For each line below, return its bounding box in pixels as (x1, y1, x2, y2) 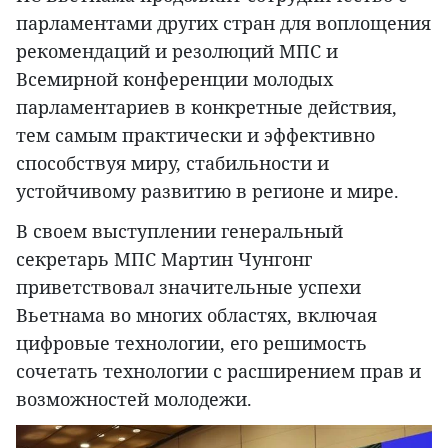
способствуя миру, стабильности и (16, 151, 329, 176)
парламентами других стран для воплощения (16, 11, 431, 36)
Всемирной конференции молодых (16, 67, 333, 92)
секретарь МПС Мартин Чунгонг (16, 247, 312, 272)
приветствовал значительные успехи (16, 275, 361, 300)
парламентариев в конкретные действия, (16, 95, 397, 120)
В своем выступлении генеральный (16, 219, 343, 244)
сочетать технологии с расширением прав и (16, 359, 421, 384)
